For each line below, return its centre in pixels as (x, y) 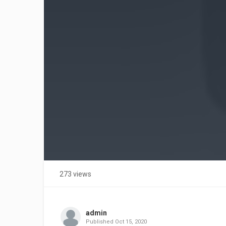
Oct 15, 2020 (131, 222)
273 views (75, 174)
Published (100, 222)
